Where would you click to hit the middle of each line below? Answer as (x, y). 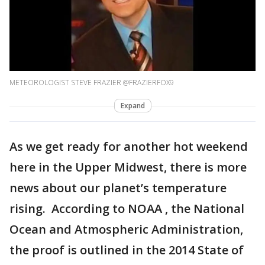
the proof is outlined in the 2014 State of (127, 250)
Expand (132, 106)
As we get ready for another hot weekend (129, 147)
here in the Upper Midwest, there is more (128, 167)
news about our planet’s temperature (118, 188)
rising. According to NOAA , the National (127, 209)
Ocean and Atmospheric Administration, (126, 230)
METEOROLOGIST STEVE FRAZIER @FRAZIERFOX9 (92, 83)
